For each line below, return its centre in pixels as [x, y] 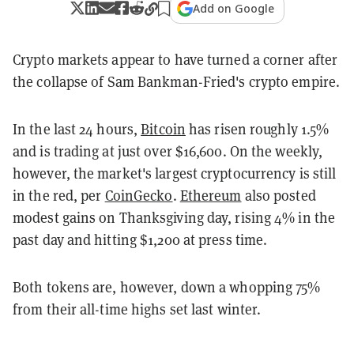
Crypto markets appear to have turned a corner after [175, 59]
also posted [279, 195]
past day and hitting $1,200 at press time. [140, 239]
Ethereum [211, 195]
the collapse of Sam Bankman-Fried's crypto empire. [177, 81]
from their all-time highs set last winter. [137, 309]
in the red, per [59, 195]
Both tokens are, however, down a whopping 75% [167, 287]
